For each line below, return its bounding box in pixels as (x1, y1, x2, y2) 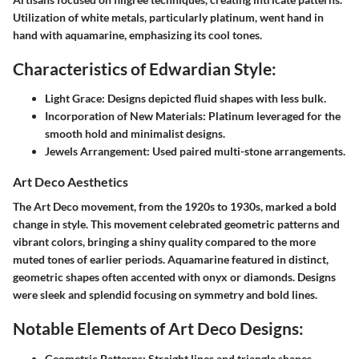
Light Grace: (45, 91, 105, 106)
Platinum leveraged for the (206, 109, 341, 123)
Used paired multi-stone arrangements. (150, 144, 345, 159)
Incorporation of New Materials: (45, 109, 206, 123)
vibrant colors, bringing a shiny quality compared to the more (13, 235, 316, 249)
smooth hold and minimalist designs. (45, 127, 225, 141)
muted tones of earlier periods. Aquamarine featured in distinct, (13, 252, 329, 267)
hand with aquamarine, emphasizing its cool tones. (13, 27, 262, 42)
